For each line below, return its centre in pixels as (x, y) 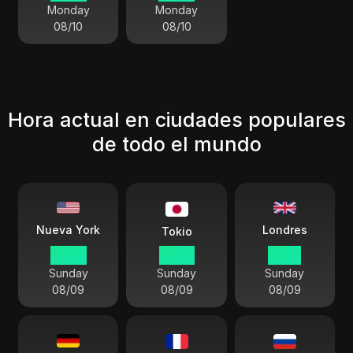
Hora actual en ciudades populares (176, 120)
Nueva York (69, 230)
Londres (284, 229)
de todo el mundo (176, 144)
